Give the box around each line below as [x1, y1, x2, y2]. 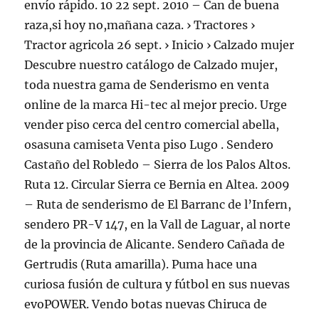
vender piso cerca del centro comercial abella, [24, 117, 280, 132]
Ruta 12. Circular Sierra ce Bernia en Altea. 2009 [24, 177, 291, 192]
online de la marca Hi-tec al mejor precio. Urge [24, 98, 288, 112]
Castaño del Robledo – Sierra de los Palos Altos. [24, 157, 291, 172]
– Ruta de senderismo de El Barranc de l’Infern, [24, 197, 292, 211]
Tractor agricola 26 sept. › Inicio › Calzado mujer [24, 38, 295, 52]
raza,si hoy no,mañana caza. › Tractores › [24, 18, 256, 32]
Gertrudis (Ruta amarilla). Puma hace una [24, 257, 258, 271]
